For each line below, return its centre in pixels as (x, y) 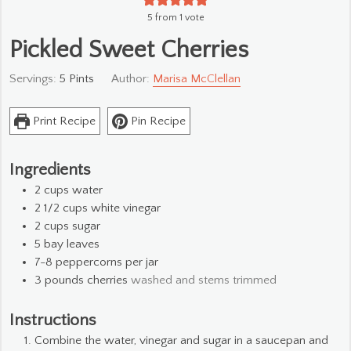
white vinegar (126, 208)
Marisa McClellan (197, 79)
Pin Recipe (157, 121)
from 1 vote (178, 18)
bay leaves (72, 244)
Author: (132, 79)
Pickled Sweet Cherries (129, 51)
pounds (64, 280)
